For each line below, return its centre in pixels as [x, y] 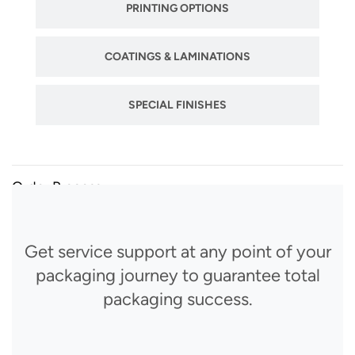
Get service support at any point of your [177, 252]
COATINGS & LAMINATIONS [177, 57]
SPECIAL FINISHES [177, 105]
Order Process [57, 187]
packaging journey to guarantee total [177, 276]
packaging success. [177, 300]
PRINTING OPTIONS [177, 9]
